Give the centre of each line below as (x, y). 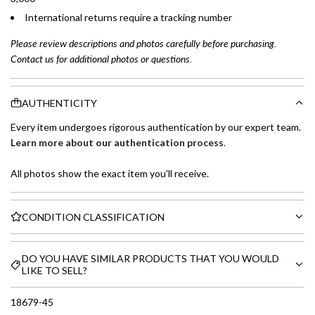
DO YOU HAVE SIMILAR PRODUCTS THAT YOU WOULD (150, 258)
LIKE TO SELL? (54, 270)
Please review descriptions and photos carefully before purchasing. (143, 44)
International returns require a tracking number (128, 18)
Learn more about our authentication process (117, 142)
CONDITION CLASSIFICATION (93, 217)
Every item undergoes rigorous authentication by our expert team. (156, 127)
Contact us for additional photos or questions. (101, 59)
